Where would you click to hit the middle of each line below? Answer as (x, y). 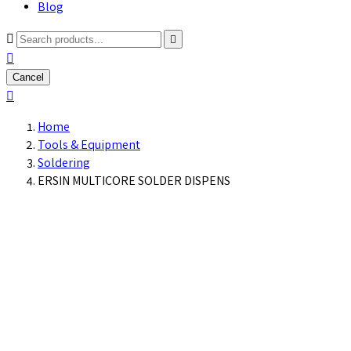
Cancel (28, 77)
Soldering (64, 164)
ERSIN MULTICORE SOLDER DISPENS (134, 182)
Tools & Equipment (89, 146)
